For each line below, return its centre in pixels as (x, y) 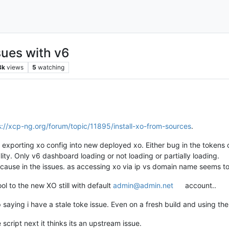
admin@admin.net (143, 185)
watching (51, 67)
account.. (200, 185)
